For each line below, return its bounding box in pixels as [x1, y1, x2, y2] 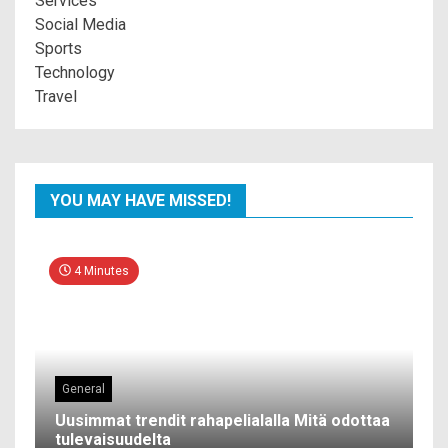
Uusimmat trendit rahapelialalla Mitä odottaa [55, 410, 390, 430]
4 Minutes [71, 263, 129, 278]
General [62, 381, 105, 396]
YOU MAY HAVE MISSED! [50, 190, 231, 210]
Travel [35, 86, 77, 106]
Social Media [35, 14, 126, 34]
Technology [35, 62, 115, 82]
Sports [35, 38, 82, 58]
